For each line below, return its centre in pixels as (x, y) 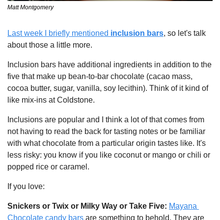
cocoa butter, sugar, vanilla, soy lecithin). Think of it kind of (108, 88)
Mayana (183, 206)
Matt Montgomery (30, 7)
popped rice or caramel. (48, 166)
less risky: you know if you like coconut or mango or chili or (109, 155)
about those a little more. (50, 45)
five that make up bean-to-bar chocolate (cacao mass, (100, 76)
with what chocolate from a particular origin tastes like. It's (107, 143)
